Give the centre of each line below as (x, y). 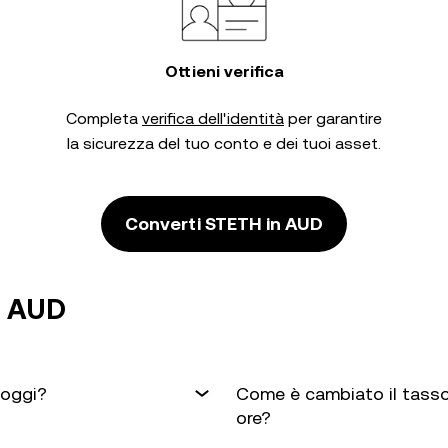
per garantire (333, 118)
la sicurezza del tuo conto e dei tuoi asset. (224, 143)
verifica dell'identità (213, 118)
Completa (104, 118)
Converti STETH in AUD (224, 223)
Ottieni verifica (224, 71)
